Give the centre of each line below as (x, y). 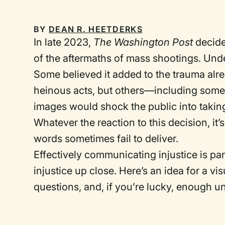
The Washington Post (145, 42)
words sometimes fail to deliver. (106, 139)
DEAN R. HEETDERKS (96, 29)
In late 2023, (64, 42)
